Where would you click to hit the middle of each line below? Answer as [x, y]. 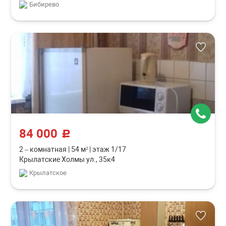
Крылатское [48, 173]
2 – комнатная [44, 149]
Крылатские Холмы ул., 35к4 [67, 159]
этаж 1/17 [109, 149]
